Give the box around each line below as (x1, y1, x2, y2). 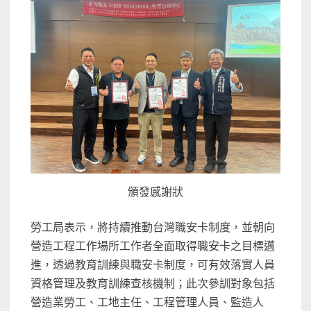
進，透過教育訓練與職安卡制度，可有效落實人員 (31, 259, 276, 271)
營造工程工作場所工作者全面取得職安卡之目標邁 (31, 240, 276, 253)
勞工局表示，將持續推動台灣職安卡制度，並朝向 (31, 221, 276, 234)
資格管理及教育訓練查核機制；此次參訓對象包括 (31, 278, 276, 290)
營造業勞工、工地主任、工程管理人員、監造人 (31, 296, 264, 309)
